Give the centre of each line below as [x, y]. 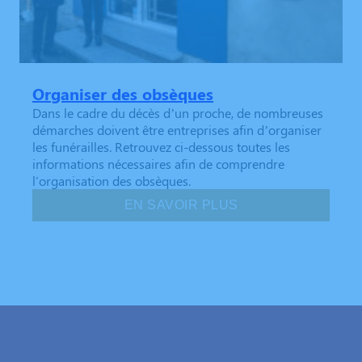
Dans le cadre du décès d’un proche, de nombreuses [178, 113]
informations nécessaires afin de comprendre [158, 164]
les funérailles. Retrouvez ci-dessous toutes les [161, 147]
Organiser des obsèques [123, 94]
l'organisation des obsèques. [112, 181]
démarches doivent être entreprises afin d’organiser [177, 130]
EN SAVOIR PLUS [181, 205]
